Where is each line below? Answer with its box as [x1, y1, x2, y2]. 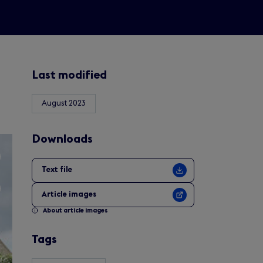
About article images [42, 207, 108, 214]
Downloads [31, 133, 93, 145]
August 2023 [41, 99, 86, 107]
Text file [41, 166, 72, 174]
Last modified [31, 69, 107, 81]
